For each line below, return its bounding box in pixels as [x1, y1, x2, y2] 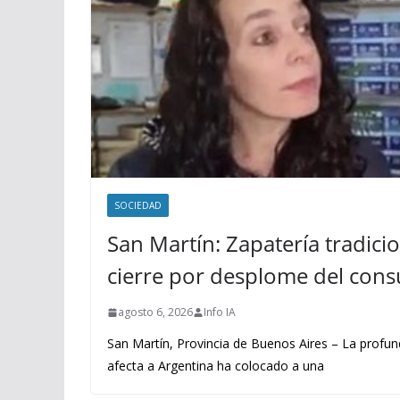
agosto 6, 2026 [118, 304, 193, 321]
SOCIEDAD [114, 199, 162, 212]
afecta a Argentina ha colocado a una [107, 357, 324, 375]
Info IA [204, 304, 236, 321]
